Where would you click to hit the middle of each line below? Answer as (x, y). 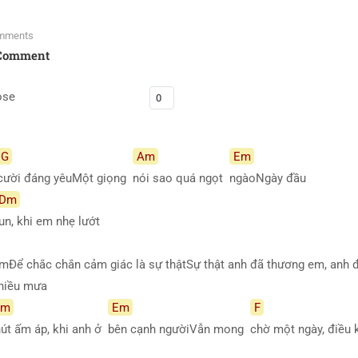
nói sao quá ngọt (181, 178)
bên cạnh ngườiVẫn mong (179, 329)
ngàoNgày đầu (271, 178)
